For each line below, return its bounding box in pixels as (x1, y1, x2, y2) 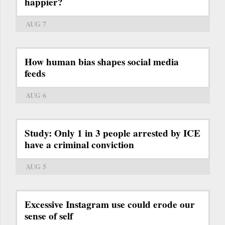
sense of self (25, 209, 73, 223)
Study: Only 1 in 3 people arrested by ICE (25, 126, 200, 141)
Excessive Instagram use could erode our (25, 197, 195, 212)
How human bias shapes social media (25, 55, 179, 69)
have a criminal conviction (25, 138, 134, 152)
